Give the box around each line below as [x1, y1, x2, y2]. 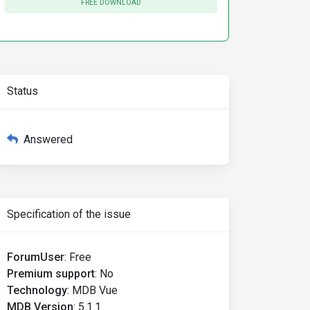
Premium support [7, 267, 95, 280]
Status [7, 84, 38, 98]
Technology [7, 284, 67, 297]
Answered [24, 133, 73, 146]
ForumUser [7, 250, 64, 264]
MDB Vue [72, 284, 118, 297]
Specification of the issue [7, 208, 131, 221]
